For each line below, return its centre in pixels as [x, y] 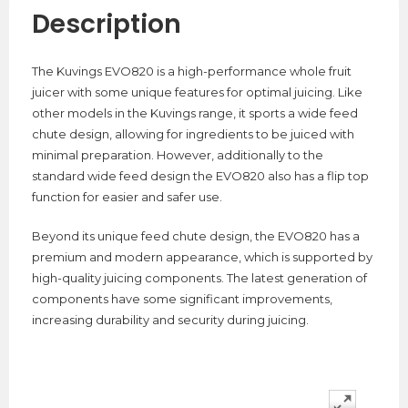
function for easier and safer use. [127, 197]
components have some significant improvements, [182, 299]
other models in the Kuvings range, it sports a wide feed [195, 113]
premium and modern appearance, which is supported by [202, 257]
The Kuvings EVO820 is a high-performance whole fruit [192, 71]
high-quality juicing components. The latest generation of [199, 278]
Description [107, 25]
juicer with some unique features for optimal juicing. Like [197, 92]
